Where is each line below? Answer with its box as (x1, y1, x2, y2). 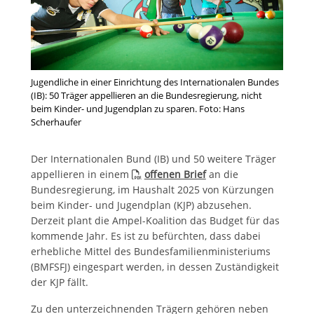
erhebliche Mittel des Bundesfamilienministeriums (30, 245, 271, 259)
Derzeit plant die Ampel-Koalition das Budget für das (30, 214, 280, 228)
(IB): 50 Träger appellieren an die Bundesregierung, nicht (30, 89, 262, 102)
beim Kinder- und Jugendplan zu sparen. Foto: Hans (30, 102, 245, 116)
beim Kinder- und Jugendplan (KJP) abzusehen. (30, 198, 252, 212)
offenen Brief (144, 168, 206, 182)
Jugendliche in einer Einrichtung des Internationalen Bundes (30, 76, 279, 89)
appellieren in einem (30, 168, 132, 182)
